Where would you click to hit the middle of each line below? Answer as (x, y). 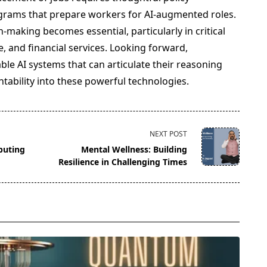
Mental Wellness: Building (134, 149)
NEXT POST (169, 133)
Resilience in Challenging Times (123, 162)
